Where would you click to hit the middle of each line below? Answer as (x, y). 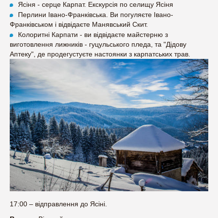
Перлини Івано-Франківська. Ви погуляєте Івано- (96, 15)
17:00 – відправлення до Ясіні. (58, 204)
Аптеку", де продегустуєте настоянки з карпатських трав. (100, 54)
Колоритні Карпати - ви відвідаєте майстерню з (93, 35)
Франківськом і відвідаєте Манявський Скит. (79, 25)
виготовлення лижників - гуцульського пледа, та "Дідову (98, 45)
